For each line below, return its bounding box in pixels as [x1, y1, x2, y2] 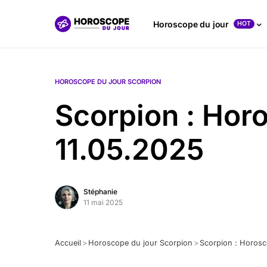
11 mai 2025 [83, 198, 123, 207]
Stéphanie [83, 187, 117, 196]
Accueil [55, 238, 81, 247]
